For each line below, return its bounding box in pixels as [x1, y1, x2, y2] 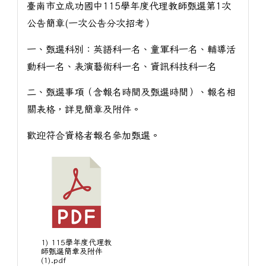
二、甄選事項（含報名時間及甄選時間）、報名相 [26, 87, 236, 97]
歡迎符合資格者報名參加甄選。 [26, 131, 160, 141]
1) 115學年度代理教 [41, 239, 112, 247]
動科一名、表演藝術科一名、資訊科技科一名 [26, 61, 217, 71]
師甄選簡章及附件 [41, 248, 103, 256]
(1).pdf [41, 256, 66, 265]
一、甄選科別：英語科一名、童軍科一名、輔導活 [26, 44, 236, 54]
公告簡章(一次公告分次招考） [26, 18, 154, 28]
